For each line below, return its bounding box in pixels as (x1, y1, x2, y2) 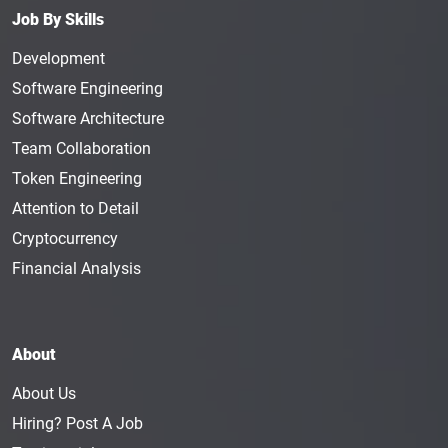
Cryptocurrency (12, 229, 118, 248)
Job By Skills (12, 10, 104, 29)
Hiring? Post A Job (12, 414, 143, 433)
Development (12, 49, 105, 68)
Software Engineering (12, 79, 163, 98)
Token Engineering (12, 169, 142, 188)
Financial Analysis (12, 259, 141, 278)
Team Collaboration (12, 139, 151, 158)
